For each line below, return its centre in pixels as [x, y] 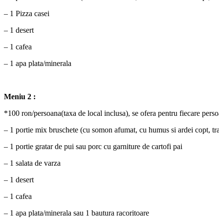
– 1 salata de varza [32, 163]
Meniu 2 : [20, 96]
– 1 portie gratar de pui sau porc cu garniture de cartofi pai [93, 146]
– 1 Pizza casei [27, 13]
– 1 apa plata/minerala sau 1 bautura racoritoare [77, 213]
